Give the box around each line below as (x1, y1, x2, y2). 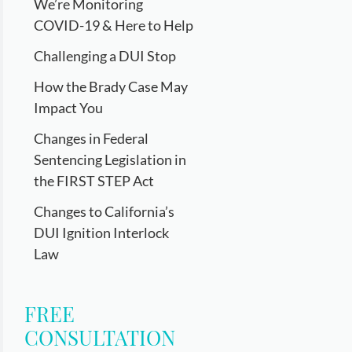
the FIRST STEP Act (34, 172, 155, 189)
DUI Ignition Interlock (34, 224, 170, 241)
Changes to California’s (34, 203, 175, 220)
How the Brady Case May (34, 78, 189, 95)
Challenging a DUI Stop (34, 47, 177, 64)
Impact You (34, 99, 104, 116)
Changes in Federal (34, 130, 149, 147)
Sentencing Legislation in (34, 151, 187, 168)
